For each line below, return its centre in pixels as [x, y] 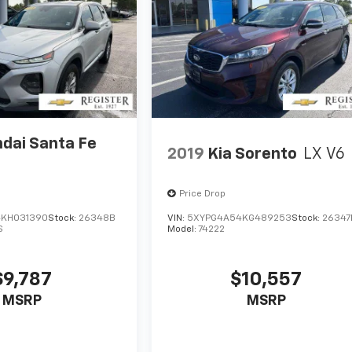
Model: [183, 230]
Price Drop [203, 194]
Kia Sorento [253, 154]
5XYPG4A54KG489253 [240, 219]
